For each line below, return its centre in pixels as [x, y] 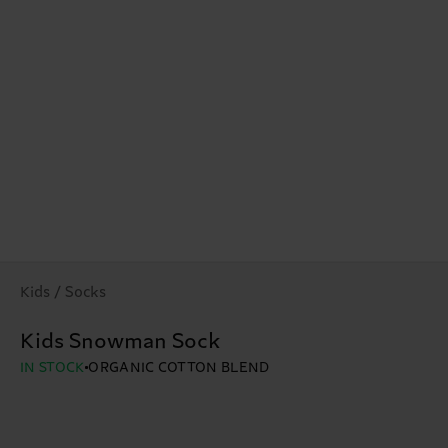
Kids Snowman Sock [120, 342]
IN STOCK [53, 368]
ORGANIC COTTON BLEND [179, 368]
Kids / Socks [63, 293]
